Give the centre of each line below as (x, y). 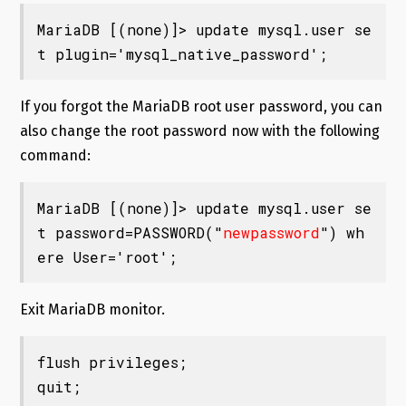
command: (55, 156)
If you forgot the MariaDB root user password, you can (201, 107)
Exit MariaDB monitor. (92, 310)
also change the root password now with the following (199, 131)
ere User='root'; (106, 257)
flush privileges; (111, 362)
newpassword (271, 233)
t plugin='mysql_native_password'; (182, 54)
